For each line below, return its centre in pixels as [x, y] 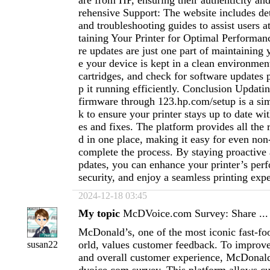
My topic [99, 213]
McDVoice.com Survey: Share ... [196, 213]
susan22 [42, 244]
